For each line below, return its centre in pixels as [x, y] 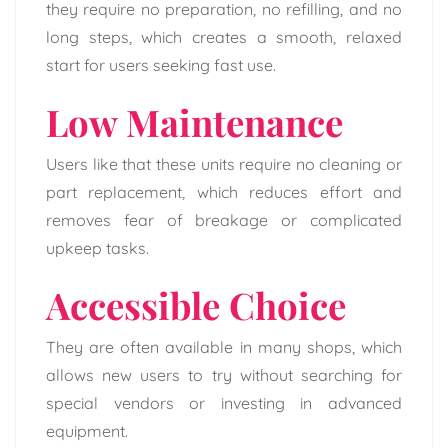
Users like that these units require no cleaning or [224, 164]
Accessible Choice [196, 305]
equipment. [87, 431]
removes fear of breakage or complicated [224, 220]
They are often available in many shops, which [224, 347]
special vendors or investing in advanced [224, 403]
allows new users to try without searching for [224, 375]
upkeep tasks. [97, 248]
